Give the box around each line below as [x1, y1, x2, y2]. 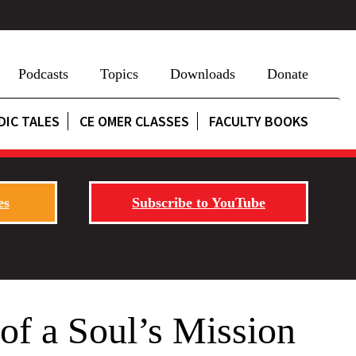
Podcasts [18, 66, 68, 82]
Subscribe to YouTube [132, 195, 265, 211]
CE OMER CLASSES [79, 112, 189, 130]
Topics [100, 66, 138, 82]
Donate [267, 66, 308, 82]
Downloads [170, 66, 235, 82]
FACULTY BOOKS [209, 112, 308, 130]
